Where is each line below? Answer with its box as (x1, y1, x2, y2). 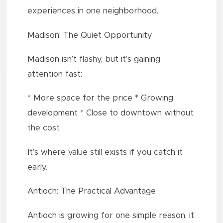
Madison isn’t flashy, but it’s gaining (27, 55, 161, 63)
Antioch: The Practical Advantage (27, 187, 156, 196)
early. (27, 163, 48, 171)
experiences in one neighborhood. (27, 7, 159, 15)
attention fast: (27, 70, 83, 78)
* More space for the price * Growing (27, 94, 174, 103)
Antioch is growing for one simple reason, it (27, 211, 195, 220)
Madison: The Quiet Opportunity (27, 31, 153, 39)
